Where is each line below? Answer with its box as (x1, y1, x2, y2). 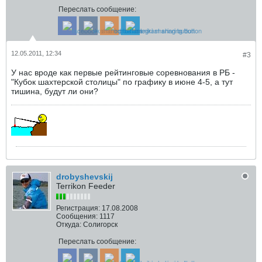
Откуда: (56, 220, 81, 229)
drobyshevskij (56, 172, 113, 181)
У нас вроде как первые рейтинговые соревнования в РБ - (11, 68, 235, 77)
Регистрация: (56, 204, 100, 212)
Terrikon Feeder (56, 181, 115, 191)
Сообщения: (56, 212, 98, 220)
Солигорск (83, 220, 118, 229)
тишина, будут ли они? (11, 87, 98, 96)
